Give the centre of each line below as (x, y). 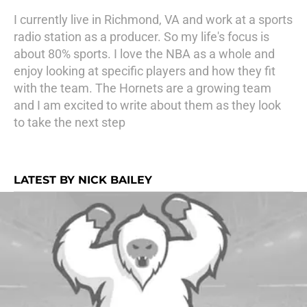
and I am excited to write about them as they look (147, 105)
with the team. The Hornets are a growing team (143, 88)
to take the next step (70, 122)
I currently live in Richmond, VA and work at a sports (153, 20)
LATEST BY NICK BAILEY (83, 180)
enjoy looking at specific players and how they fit (145, 71)
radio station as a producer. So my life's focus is (142, 37)
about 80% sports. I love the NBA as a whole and (144, 54)
